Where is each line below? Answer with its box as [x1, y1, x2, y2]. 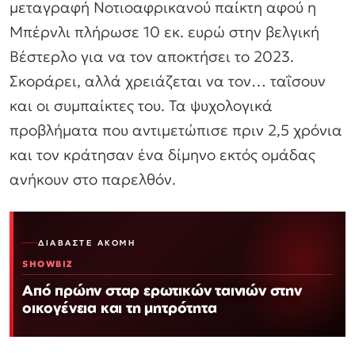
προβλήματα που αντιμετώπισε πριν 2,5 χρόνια [10, 120, 342, 140]
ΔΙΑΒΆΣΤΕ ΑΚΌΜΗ [38, 238, 136, 248]
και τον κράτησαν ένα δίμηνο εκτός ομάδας [10, 145, 315, 165]
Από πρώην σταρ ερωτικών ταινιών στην [22, 281, 302, 300]
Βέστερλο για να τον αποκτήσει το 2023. [10, 47, 294, 67]
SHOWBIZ [22, 258, 74, 270]
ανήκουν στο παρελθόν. [10, 170, 176, 189]
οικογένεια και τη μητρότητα [22, 299, 217, 317]
